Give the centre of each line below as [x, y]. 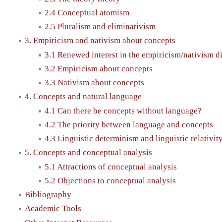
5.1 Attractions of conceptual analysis [111, 166]
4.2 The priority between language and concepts [129, 124]
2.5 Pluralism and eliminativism [100, 27]
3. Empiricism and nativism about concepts [100, 41]
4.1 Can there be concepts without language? [123, 111]
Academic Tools [53, 209]
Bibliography [48, 195]
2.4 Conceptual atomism [87, 12]
